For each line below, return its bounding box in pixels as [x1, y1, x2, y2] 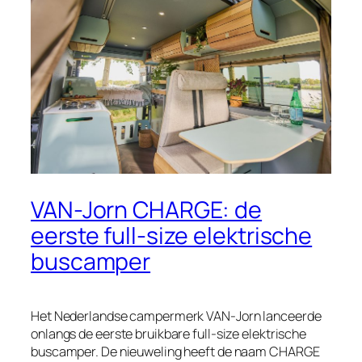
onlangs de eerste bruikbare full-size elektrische [31, 325, 307, 343]
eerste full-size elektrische [31, 220, 313, 252]
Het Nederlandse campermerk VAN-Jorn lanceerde [31, 307, 322, 326]
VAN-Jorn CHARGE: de [31, 194, 263, 226]
